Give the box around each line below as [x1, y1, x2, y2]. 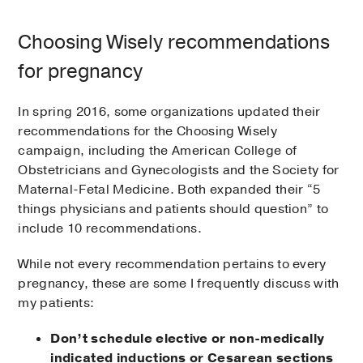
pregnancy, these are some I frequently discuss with [18, 274, 340, 293]
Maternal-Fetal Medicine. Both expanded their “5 [18, 180, 321, 199]
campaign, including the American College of [18, 141, 297, 160]
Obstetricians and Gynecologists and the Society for [18, 160, 340, 179]
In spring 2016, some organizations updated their [18, 102, 321, 121]
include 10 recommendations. [18, 219, 203, 237]
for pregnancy [18, 58, 143, 84]
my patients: [18, 293, 95, 312]
